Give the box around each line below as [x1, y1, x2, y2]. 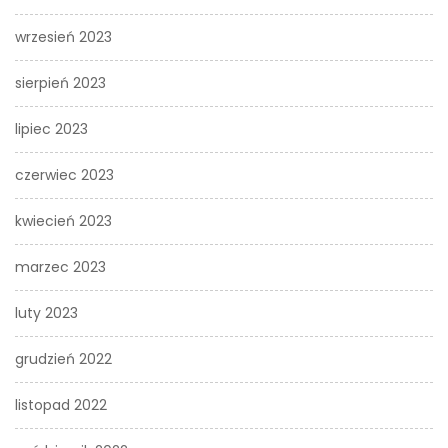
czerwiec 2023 [15, 165, 114, 185]
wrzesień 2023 [15, 27, 112, 47]
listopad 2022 [15, 395, 107, 415]
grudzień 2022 [15, 349, 112, 369]
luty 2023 [15, 303, 78, 323]
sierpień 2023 [15, 73, 106, 93]
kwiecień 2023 [15, 211, 112, 231]
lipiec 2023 [15, 119, 88, 139]
